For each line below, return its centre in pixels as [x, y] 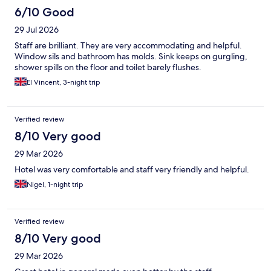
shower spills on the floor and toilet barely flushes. [108, 67]
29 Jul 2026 [37, 30]
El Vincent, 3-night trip [64, 83]
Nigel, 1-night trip [55, 185]
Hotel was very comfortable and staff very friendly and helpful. [132, 170]
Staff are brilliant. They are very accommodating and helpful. [128, 46]
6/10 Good [44, 12]
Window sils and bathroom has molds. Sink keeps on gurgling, [131, 57]
